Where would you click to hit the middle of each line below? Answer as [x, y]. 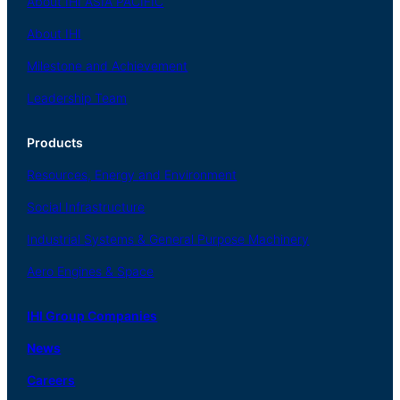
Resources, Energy [83, 175]
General [174, 239]
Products [55, 142]
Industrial [56, 239]
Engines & [87, 271]
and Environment [188, 175]
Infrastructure [105, 207]
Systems [109, 239]
